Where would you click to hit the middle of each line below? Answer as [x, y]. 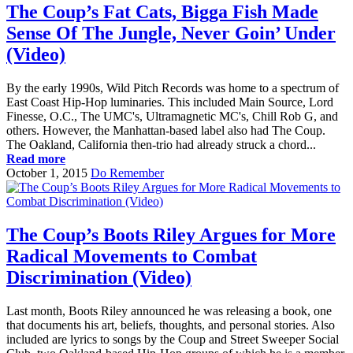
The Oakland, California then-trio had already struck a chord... [161, 145]
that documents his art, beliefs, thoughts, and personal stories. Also [171, 325]
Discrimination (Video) [99, 278]
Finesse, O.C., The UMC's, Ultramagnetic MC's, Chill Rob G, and [172, 117]
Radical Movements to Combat [132, 256]
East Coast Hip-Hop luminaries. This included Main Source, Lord [170, 102]
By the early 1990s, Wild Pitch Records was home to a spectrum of [173, 88]
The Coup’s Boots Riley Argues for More [171, 235]
